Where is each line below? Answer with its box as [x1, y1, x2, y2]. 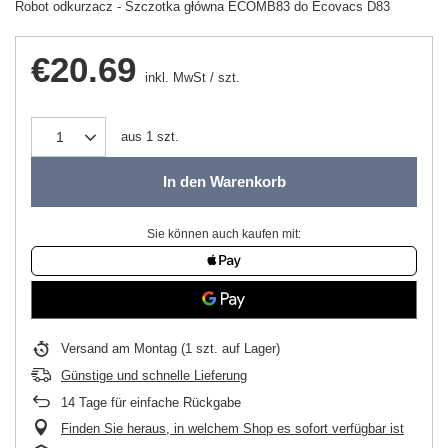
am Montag [112, 340, 177, 356]
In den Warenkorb [162, 173, 286, 190]
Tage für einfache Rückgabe [75, 394, 241, 410]
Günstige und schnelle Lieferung [61, 367, 247, 383]
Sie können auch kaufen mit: [147, 226, 301, 241]
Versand [61, 340, 112, 356]
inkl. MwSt [141, 69, 206, 85]
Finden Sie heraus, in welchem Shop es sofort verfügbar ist [61, 420, 404, 436]
